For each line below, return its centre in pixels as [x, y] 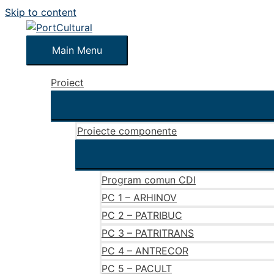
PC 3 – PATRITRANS [148, 233]
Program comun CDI [149, 180]
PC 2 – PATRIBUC [142, 215]
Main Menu [77, 50]
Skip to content [41, 12]
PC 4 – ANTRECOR [145, 251]
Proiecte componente [127, 131]
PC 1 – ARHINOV [139, 198]
